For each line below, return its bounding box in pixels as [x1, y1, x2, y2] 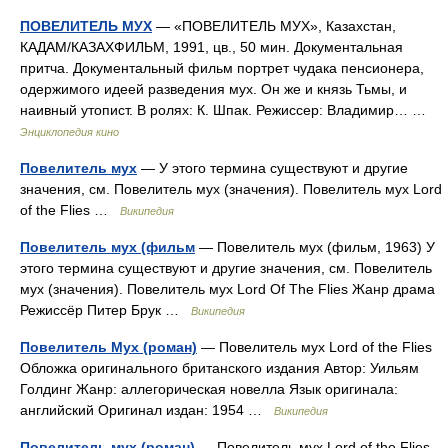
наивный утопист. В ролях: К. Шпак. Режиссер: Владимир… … [20, 102, 434, 118]
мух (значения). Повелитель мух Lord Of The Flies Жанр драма [20, 281, 435, 297]
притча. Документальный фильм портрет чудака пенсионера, [20, 60, 424, 76]
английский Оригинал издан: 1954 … [20, 402, 274, 418]
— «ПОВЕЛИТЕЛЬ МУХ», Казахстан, [152, 18, 396, 34]
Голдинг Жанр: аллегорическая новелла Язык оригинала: [20, 381, 398, 397]
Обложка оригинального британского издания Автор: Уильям [20, 360, 419, 376]
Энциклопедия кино [20, 126, 119, 138]
